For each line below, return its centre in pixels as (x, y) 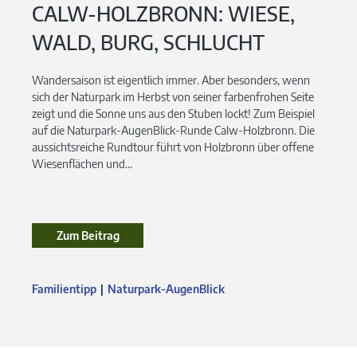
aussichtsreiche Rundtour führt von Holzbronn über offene (173, 147)
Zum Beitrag (88, 235)
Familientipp (64, 288)
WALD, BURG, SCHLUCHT (148, 42)
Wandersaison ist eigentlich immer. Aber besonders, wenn (171, 80)
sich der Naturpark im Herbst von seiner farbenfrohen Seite (173, 96)
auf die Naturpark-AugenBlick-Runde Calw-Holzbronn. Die (173, 130)
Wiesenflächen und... (82, 163)
